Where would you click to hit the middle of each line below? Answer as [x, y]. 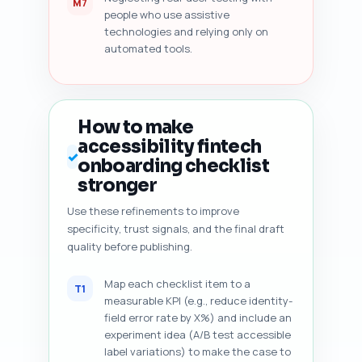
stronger [118, 185]
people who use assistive [167, 15]
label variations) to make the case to [198, 351]
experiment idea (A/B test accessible [198, 335]
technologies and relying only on [186, 32]
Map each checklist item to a [177, 284]
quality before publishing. [130, 246]
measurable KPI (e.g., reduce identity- [198, 301]
